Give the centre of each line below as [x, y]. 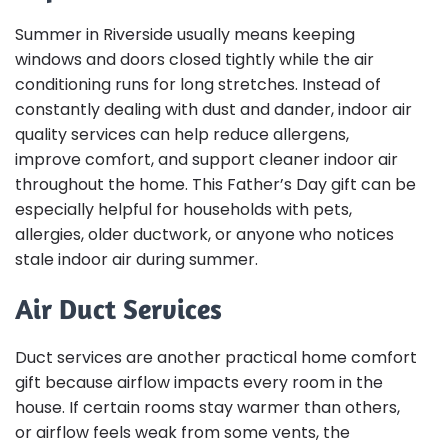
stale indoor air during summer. [136, 260]
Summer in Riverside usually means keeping [185, 35]
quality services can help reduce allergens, [182, 135]
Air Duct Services [118, 309]
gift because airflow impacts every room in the [199, 382]
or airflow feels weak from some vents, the [182, 432]
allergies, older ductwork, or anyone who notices [204, 235]
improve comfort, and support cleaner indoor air [206, 160]
